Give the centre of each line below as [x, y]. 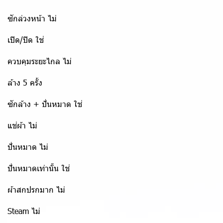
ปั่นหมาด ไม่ [28, 147]
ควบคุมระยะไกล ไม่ [40, 61]
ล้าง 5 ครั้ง [25, 82]
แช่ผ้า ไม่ [22, 125]
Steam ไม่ [24, 211]
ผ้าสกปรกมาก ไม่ [36, 189]
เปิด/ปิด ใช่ [26, 40]
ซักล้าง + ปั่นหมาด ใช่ [45, 104]
